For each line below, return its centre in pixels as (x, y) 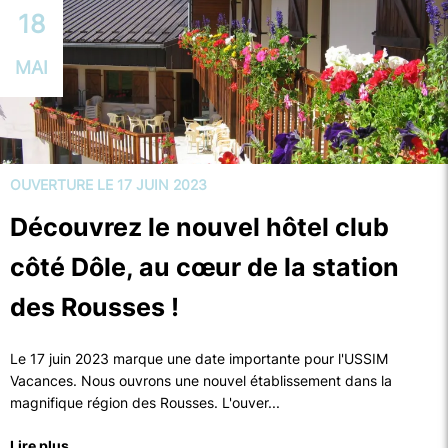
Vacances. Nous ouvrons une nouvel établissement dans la (201, 380)
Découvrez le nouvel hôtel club (199, 227)
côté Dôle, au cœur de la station (204, 267)
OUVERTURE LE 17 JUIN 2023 (108, 184)
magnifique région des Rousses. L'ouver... (145, 402)
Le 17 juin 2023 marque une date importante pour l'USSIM (199, 358)
